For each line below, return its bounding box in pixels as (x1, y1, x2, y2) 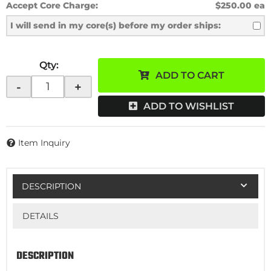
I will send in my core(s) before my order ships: (10, 20, 221, 31)
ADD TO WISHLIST (143, 100, 234, 112)
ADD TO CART (155, 70, 224, 81)
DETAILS (22, 211, 59, 221)
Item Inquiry (18, 137, 70, 149)
